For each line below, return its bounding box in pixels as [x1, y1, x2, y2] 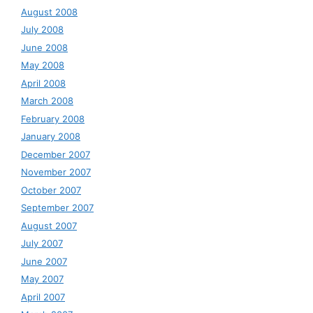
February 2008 [21, 112, 85, 124]
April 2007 [21, 291, 65, 303]
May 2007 [21, 273, 64, 285]
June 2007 [21, 255, 67, 267]
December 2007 [21, 148, 90, 160]
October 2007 [21, 184, 81, 196]
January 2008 [21, 131, 80, 143]
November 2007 [21, 166, 91, 178]
